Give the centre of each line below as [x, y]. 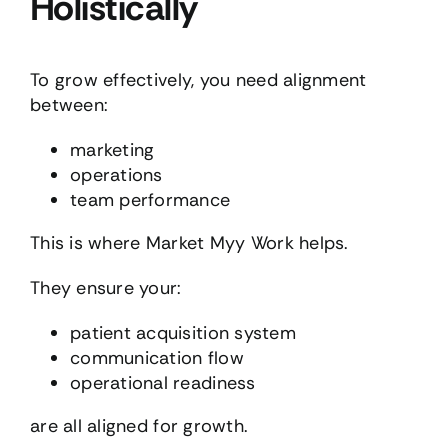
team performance [150, 200]
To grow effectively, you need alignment [198, 80]
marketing [112, 150]
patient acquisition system [183, 333]
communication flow [156, 358]
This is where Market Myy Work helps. [189, 243]
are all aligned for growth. [139, 426]
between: [69, 105]
